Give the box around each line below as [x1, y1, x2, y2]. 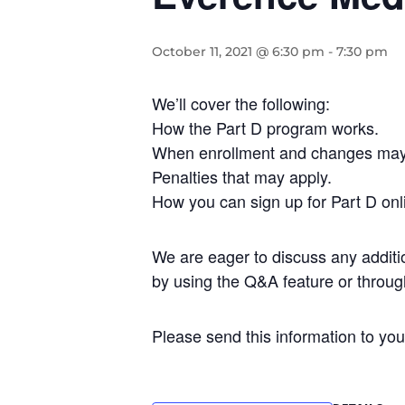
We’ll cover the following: [152, 91, 330, 115]
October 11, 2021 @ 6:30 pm [152, 43, 325, 60]
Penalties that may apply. [152, 165, 332, 188]
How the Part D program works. [152, 116, 379, 139]
